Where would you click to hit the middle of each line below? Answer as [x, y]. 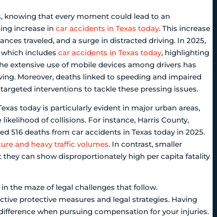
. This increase [185, 28]
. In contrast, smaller [145, 144]
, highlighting [185, 52]
